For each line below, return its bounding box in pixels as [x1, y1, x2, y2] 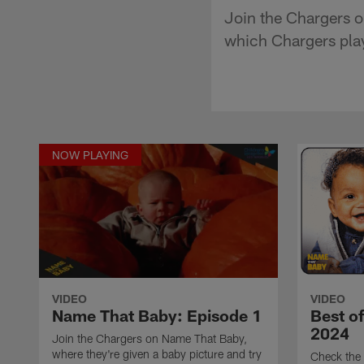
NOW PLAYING [52, 147, 128, 162]
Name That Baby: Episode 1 [52, 305, 262, 325]
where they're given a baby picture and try [52, 346, 262, 361]
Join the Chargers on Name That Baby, [52, 331, 247, 345]
